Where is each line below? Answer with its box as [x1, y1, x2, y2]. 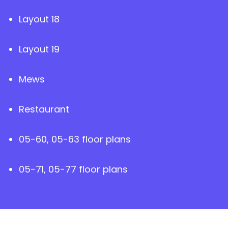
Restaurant [19, 102, 69, 116]
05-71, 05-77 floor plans [19, 162, 128, 176]
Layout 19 [19, 42, 60, 55]
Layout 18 [19, 12, 60, 25]
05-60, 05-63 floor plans [19, 132, 131, 146]
